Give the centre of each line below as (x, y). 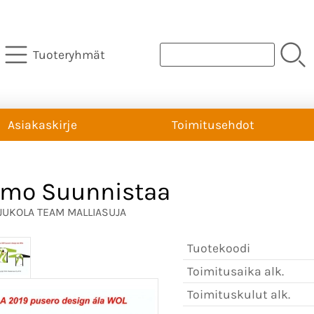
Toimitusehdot (213, 125)
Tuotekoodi (219, 248)
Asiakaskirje (42, 125)
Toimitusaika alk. (235, 271)
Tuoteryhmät (69, 54)
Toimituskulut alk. (239, 294)
